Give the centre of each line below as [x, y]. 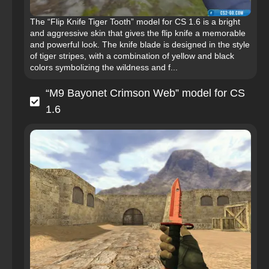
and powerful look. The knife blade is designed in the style [140, 45]
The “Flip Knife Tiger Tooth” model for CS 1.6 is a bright [135, 22]
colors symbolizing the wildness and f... [104, 68]
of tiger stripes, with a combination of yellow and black [132, 56]
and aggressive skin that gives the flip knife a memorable [138, 33]
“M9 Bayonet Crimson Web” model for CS [145, 93]
